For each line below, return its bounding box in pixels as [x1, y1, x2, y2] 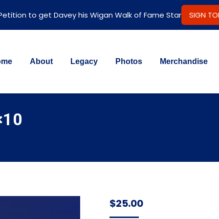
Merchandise [160, 57, 208, 66]
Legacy [70, 57, 98, 66]
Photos [115, 57, 142, 66]
